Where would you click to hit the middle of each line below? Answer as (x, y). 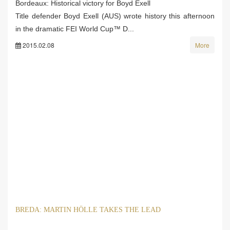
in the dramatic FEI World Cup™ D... (75, 28)
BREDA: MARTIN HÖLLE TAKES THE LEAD (88, 209)
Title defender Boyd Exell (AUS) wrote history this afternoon (115, 16)
